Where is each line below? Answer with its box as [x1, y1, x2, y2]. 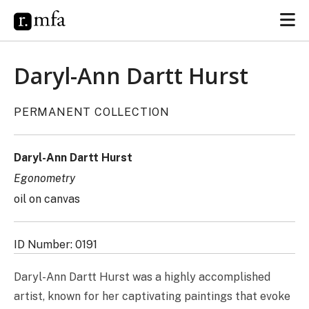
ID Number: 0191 [14, 238, 97, 251]
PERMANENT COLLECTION [14, 106, 170, 119]
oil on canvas [14, 192, 80, 206]
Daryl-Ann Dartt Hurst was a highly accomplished [14, 270, 270, 283]
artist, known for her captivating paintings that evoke [14, 290, 290, 303]
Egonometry [14, 172, 75, 185]
